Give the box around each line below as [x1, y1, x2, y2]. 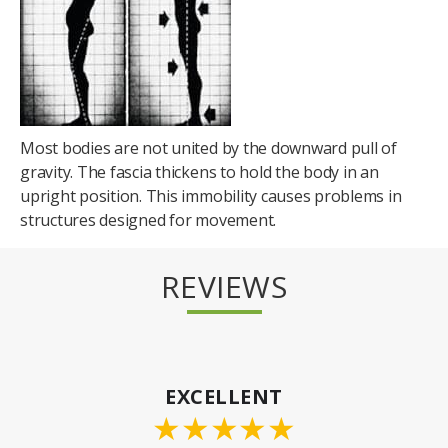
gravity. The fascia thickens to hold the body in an [20, 160, 379, 183]
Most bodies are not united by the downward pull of [20, 136, 398, 159]
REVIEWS [160, 265, 288, 307]
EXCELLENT [165, 382, 283, 410]
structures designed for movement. [20, 208, 277, 231]
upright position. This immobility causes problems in [20, 184, 402, 207]
